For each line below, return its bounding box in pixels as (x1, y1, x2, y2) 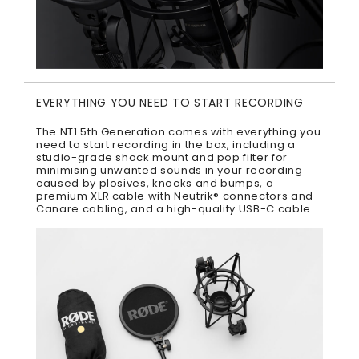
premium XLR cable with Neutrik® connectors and (36, 188, 313, 204)
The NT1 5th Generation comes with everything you (36, 124, 321, 140)
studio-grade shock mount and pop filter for (36, 150, 288, 166)
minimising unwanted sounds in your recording (36, 163, 303, 179)
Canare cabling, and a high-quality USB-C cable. (36, 201, 314, 217)
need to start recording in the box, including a (36, 137, 296, 153)
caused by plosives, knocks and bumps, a (36, 175, 274, 192)
